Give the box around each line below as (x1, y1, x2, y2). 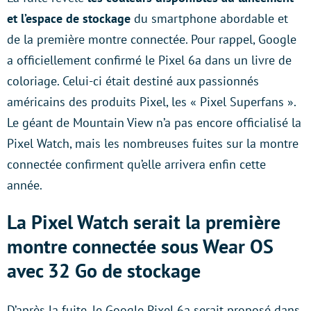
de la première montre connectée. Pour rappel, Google (7, 31, 296, 47)
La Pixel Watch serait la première (7, 208, 280, 235)
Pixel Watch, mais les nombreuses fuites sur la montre (7, 135, 299, 151)
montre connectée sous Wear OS (7, 233, 274, 259)
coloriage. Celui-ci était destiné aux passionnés (7, 72, 259, 89)
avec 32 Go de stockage (7, 257, 201, 283)
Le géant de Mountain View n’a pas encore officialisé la (7, 114, 301, 131)
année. (7, 176, 42, 193)
